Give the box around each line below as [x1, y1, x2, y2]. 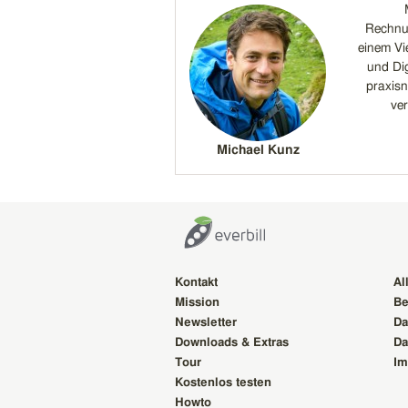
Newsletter [175, 316, 237, 329]
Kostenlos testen [175, 376, 271, 389]
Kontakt [175, 276, 218, 289]
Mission [175, 296, 219, 309]
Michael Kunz [216, 143, 300, 157]
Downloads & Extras [175, 336, 289, 349]
